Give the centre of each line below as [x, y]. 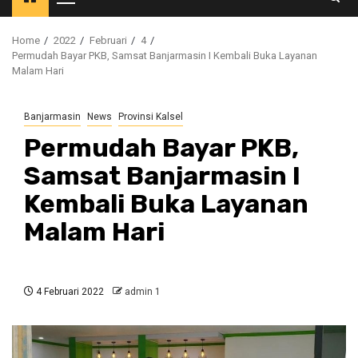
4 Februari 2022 [69, 291]
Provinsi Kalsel [151, 116]
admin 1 [143, 291]
